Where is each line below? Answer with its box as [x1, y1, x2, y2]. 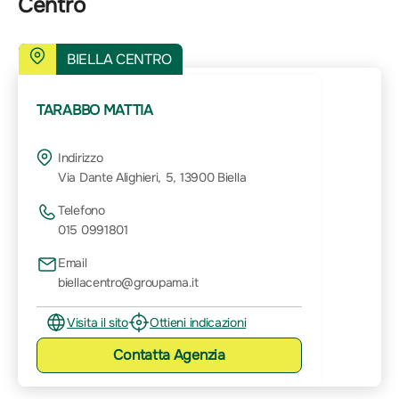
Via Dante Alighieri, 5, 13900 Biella [58, 169, 247, 186]
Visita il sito [67, 313, 128, 330]
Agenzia [173, 345, 225, 364]
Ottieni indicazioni [149, 313, 247, 330]
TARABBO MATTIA [37, 101, 153, 120]
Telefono [58, 202, 105, 219]
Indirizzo [58, 150, 103, 167]
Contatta [113, 345, 174, 364]
